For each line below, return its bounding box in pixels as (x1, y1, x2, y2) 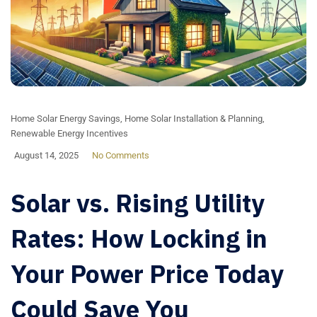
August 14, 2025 (14, 150, 79, 161)
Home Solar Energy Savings (11, 113, 120, 125)
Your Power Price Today (11, 258, 284, 291)
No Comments (92, 150, 149, 161)
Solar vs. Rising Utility (11, 187, 265, 220)
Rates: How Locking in (11, 222, 267, 255)
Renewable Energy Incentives (11, 128, 128, 139)
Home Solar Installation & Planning (125, 113, 263, 125)
